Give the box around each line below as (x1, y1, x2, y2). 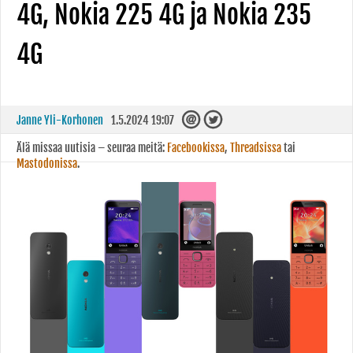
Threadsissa (230, 141, 281, 154)
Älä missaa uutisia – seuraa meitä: (17, 141, 167, 154)
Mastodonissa (17, 157, 77, 170)
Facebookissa (167, 141, 225, 154)
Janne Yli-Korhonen (17, 113, 103, 127)
